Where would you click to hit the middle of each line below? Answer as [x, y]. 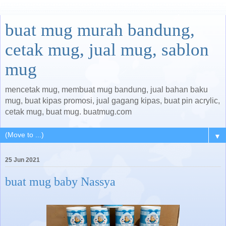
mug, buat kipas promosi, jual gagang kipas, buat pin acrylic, [112, 101]
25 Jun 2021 [22, 160]
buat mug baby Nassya [60, 182]
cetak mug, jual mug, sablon [107, 49]
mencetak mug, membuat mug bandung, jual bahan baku [106, 90]
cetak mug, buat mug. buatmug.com [68, 112]
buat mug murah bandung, [100, 30]
